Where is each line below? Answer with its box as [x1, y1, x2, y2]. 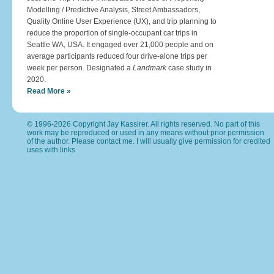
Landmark [133, 64, 166, 72]
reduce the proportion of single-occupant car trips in [27, 29, 198, 37]
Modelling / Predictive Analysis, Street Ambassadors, [27, 6, 200, 14]
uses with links [27, 146, 75, 154]
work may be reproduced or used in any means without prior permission [27, 128, 264, 137]
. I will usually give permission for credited [133, 137, 270, 146]
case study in [166, 64, 212, 72]
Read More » [27, 87, 71, 95]
